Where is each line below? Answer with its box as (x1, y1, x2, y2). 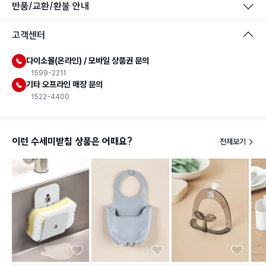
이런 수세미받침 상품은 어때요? (12, 135, 132, 147)
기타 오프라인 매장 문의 (26, 80, 103, 90)
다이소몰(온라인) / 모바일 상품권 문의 (26, 56, 149, 66)
